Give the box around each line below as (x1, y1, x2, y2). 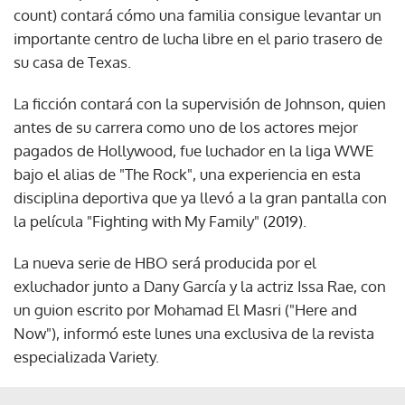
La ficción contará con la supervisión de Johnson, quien (14, 93, 386, 113)
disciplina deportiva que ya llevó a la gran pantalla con (14, 187, 387, 207)
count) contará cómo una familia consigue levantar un (14, 5, 381, 24)
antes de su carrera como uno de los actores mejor (14, 117, 358, 137)
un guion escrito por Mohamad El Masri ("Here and (14, 299, 357, 319)
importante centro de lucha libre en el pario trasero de (14, 28, 382, 48)
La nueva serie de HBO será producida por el (14, 252, 316, 272)
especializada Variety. (14, 346, 159, 366)
